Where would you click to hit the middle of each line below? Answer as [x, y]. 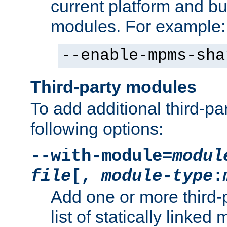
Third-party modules [113, 87]
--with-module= [101, 156]
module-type [157, 176]
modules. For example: [138, 26]
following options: [97, 128]
